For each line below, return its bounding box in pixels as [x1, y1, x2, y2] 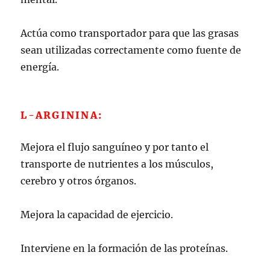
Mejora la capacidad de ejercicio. [20, 208, 174, 221]
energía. [20, 60, 60, 73]
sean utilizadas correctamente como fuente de [20, 43, 242, 56]
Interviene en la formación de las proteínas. [20, 242, 228, 254]
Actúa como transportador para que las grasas [20, 27, 239, 39]
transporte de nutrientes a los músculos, [20, 157, 214, 170]
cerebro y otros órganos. [20, 174, 137, 187]
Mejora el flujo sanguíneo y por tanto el [20, 140, 209, 153]
